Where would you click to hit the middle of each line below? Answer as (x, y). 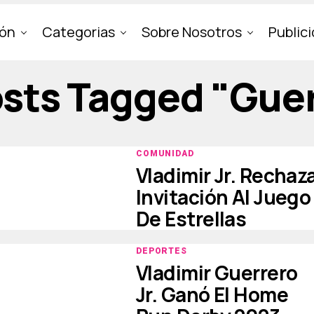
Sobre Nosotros (192, 32)
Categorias (78, 32)
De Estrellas (191, 219)
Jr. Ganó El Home (212, 294)
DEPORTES (162, 251)
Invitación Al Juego (224, 197)
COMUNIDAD (165, 153)
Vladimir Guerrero (217, 273)
